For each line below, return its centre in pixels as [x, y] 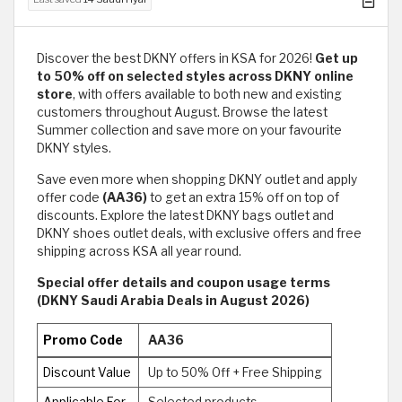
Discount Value [87, 372]
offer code [70, 197]
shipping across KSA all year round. [139, 251]
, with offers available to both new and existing [207, 94]
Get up [336, 58]
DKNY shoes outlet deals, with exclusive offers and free [199, 233]
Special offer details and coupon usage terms [184, 282]
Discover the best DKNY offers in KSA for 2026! [176, 58]
